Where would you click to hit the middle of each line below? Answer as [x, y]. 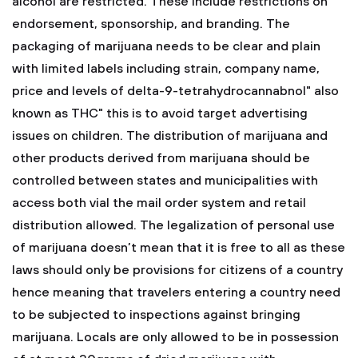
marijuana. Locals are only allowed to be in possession [175, 337]
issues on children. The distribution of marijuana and [170, 136]
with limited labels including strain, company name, [166, 69]
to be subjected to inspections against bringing [156, 315]
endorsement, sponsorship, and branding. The [151, 24]
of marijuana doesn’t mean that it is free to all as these [179, 248]
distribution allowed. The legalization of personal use [173, 225]
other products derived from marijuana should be [161, 158]
